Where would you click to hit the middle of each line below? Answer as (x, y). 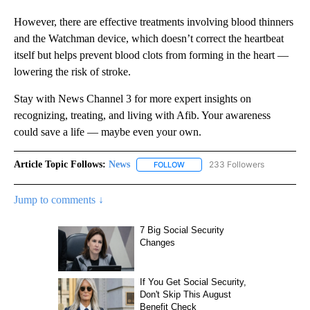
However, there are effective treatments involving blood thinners (154, 22)
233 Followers (237, 165)
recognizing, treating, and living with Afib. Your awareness (142, 116)
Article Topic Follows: (60, 165)
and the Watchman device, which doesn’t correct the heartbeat (149, 39)
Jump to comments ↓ (59, 200)
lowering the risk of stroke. (72, 72)
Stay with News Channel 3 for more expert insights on (133, 99)
